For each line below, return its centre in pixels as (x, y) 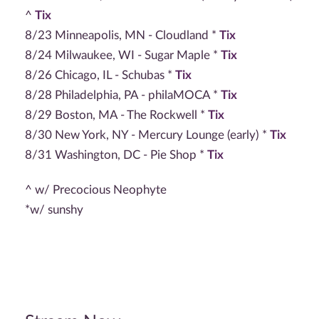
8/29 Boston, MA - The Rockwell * (116, 115)
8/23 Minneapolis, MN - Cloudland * (122, 36)
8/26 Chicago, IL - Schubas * (100, 75)
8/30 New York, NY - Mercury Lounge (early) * (147, 135)
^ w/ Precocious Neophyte (96, 189)
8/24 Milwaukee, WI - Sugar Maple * (123, 56)
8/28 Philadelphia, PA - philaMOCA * (123, 95)
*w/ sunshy (54, 209)
